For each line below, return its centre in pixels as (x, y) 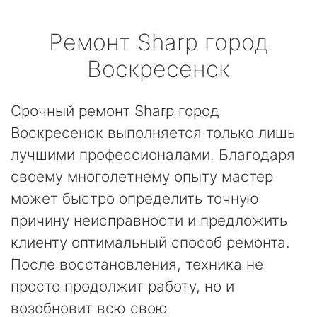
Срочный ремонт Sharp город (115, 111)
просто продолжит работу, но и (122, 286)
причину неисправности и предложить (149, 220)
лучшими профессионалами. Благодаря (153, 155)
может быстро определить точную (135, 198)
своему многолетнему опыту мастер (142, 177)
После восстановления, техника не (137, 264)
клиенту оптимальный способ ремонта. (150, 242)
